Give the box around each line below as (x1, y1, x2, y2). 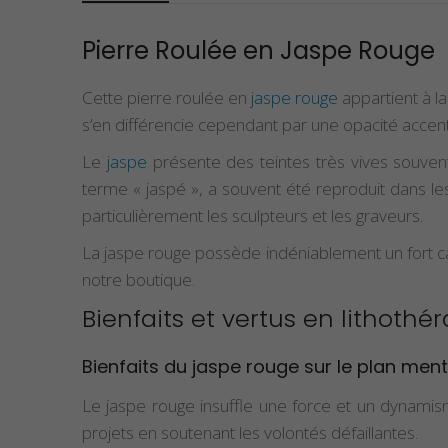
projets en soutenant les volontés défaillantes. (82, 420, 418, 444)
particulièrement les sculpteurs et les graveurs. (82, 203, 423, 227)
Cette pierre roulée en (82, 85, 251, 109)
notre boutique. (82, 267, 195, 291)
